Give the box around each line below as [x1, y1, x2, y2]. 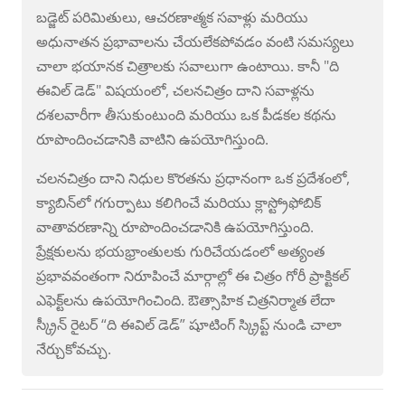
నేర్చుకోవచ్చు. [36, 339, 111, 360]
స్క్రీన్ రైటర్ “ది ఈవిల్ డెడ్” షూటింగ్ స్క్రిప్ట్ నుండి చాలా [36, 315, 342, 335]
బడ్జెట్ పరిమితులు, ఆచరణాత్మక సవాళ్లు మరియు [36, 7, 308, 28]
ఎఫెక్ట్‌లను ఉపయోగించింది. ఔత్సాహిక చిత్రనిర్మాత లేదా [36, 290, 335, 311]
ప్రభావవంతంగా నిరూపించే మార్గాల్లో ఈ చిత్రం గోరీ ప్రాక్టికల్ [36, 266, 349, 287]
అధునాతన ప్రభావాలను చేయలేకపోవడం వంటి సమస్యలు [36, 32, 354, 52]
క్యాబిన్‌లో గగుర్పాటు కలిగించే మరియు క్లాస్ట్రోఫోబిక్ [36, 193, 321, 213]
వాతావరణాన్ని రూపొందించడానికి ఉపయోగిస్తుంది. [36, 217, 314, 238]
